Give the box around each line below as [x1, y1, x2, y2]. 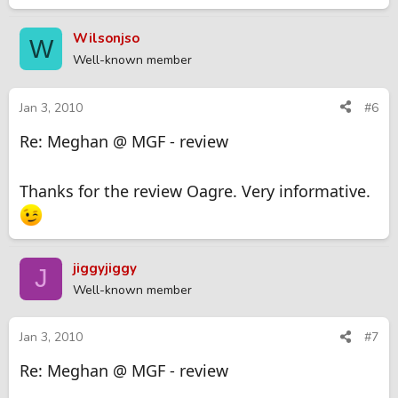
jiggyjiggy [73, 259, 137, 277]
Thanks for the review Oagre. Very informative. [20, 179, 370, 202]
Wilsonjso [73, 29, 139, 48]
